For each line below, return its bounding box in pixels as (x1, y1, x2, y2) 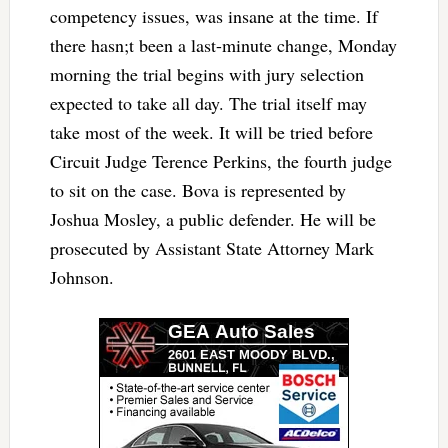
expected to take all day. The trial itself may (49, 90, 367, 115)
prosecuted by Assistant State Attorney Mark (49, 235, 374, 260)
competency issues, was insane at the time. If (49, 3, 378, 28)
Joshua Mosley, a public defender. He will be (49, 206, 376, 231)
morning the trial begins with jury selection (49, 61, 364, 86)
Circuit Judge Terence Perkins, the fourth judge (49, 148, 392, 173)
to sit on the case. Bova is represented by (49, 177, 346, 202)
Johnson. (49, 264, 114, 289)
